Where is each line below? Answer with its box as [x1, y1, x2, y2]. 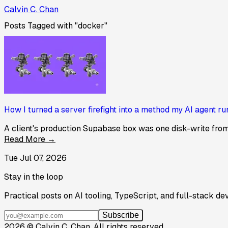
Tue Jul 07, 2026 [4, 153, 67, 164]
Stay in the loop [4, 172, 63, 183]
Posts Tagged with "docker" [4, 20, 107, 31]
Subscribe [102, 211, 139, 220]
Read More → [4, 134, 55, 145]
